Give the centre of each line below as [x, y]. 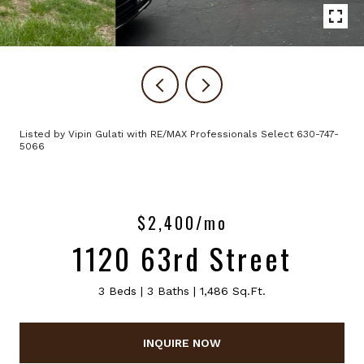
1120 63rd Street [182, 258]
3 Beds [117, 291]
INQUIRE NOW [182, 342]
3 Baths [168, 291]
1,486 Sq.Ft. [233, 291]
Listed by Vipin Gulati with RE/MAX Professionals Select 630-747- [179, 134]
